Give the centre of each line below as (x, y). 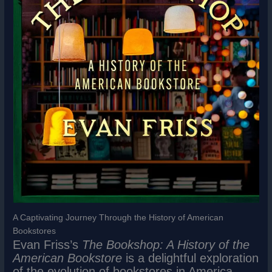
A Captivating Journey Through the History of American (118, 218)
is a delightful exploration (191, 258)
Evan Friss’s (48, 245)
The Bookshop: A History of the (166, 245)
